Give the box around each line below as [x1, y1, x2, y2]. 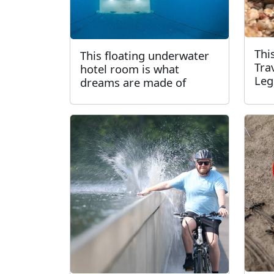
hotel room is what [80, 61, 179, 76]
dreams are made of [80, 75, 186, 90]
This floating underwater [80, 48, 209, 63]
